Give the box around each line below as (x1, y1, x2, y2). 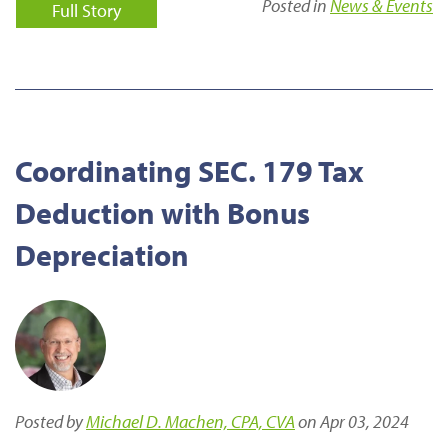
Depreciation (15, 235, 189, 274)
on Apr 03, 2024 (295, 409, 409, 433)
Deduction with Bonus (15, 193, 310, 232)
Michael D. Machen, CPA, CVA (86, 409, 295, 433)
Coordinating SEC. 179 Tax (15, 151, 364, 190)
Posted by (15, 409, 86, 433)
